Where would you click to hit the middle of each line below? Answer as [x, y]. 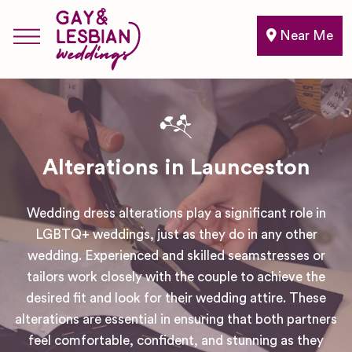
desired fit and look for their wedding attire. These [176, 298]
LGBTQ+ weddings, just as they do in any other [176, 235]
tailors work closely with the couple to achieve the [176, 277]
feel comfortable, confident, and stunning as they [176, 341]
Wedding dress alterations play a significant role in [176, 213]
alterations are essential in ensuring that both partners [176, 319]
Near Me [305, 36]
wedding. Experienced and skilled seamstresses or [176, 256]
